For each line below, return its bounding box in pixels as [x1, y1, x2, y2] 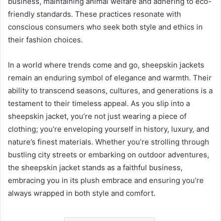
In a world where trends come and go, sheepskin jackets [8, 60, 204, 70]
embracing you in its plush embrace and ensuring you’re [8, 175, 204, 185]
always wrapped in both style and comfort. [8, 188, 155, 198]
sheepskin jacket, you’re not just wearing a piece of [8, 111, 186, 121]
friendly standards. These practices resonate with [8, 9, 181, 19]
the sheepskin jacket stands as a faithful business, [8, 162, 183, 172]
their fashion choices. [8, 35, 83, 44]
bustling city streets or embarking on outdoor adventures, [8, 149, 209, 159]
